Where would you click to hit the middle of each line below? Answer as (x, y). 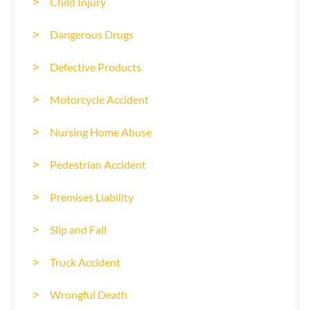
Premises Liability (92, 197)
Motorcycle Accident (99, 99)
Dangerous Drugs (92, 34)
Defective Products (95, 67)
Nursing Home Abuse (101, 132)
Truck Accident (85, 262)
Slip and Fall (78, 229)
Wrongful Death (89, 294)
